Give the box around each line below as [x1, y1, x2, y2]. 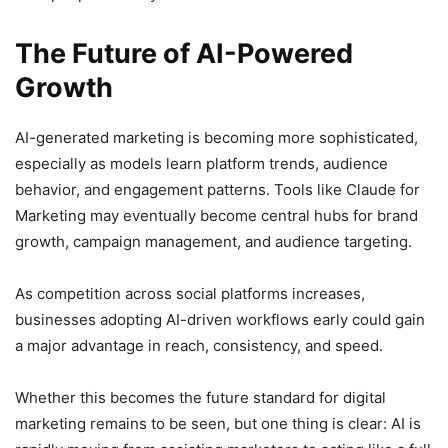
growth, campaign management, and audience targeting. [15, 231, 412, 251]
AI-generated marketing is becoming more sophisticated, [15, 127, 418, 147]
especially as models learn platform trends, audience [15, 153, 388, 173]
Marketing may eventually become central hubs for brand [15, 205, 418, 225]
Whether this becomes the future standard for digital [15, 387, 386, 407]
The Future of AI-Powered [15, 36, 353, 70]
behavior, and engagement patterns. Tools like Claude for [15, 179, 420, 199]
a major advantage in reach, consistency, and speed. [15, 335, 383, 355]
